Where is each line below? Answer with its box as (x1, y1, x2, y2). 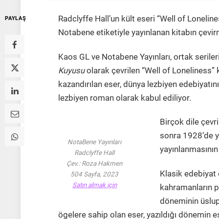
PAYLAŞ (5, 15, 26, 22)
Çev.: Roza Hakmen (66, 160, 123, 168)
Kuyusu (58, 66, 85, 75)
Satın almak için (72, 181, 117, 189)
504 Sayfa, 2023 (70, 171, 119, 178)
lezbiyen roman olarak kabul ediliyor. (58, 93, 191, 103)
